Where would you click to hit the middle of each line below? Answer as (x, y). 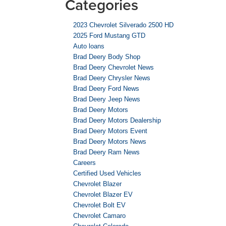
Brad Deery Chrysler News (112, 78)
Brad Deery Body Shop (107, 57)
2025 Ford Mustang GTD (109, 36)
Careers (84, 163)
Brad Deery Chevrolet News (114, 68)
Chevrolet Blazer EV (103, 195)
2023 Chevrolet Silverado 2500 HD (123, 25)
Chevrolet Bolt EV (99, 205)
